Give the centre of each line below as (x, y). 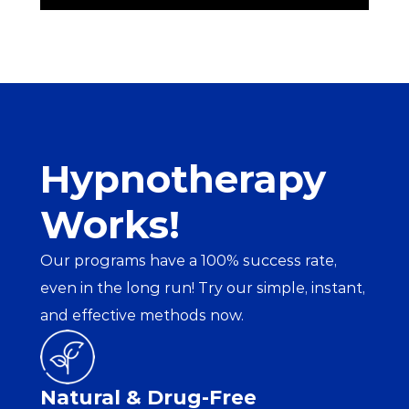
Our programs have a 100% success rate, (189, 261)
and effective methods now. (142, 315)
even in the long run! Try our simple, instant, (203, 288)
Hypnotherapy (183, 179)
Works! (110, 225)
